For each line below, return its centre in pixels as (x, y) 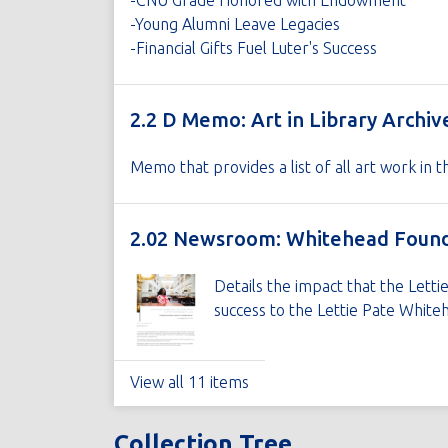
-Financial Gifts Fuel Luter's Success (253, 48)
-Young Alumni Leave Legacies (234, 24)
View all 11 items (189, 382)
